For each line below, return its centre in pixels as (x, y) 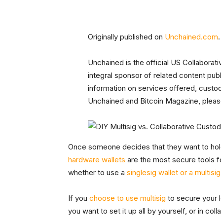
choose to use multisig (128, 198)
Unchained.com (191, 37)
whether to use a (97, 173)
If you (79, 198)
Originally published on (126, 37)
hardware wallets (97, 160)
